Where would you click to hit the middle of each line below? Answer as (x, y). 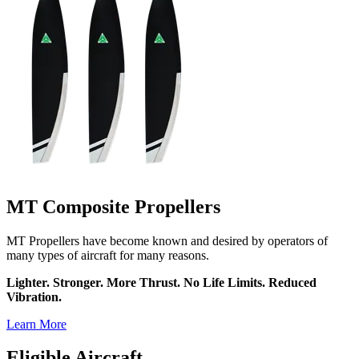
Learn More (36, 324)
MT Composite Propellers (113, 206)
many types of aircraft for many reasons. (108, 255)
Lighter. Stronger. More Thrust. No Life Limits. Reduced (161, 282)
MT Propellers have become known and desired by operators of (167, 240)
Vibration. (34, 296)
